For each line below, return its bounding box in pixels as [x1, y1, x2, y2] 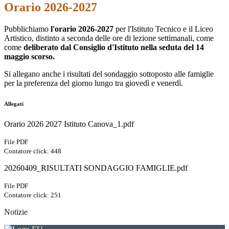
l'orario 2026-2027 [51, 25, 113, 34]
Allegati [4, 101, 24, 107]
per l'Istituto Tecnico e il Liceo [113, 25, 213, 34]
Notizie [4, 208, 28, 217]
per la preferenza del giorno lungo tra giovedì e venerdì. [4, 79, 183, 88]
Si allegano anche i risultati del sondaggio [4, 70, 140, 79]
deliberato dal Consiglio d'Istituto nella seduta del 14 [21, 43, 204, 52]
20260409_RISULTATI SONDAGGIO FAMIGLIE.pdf [4, 164, 188, 173]
